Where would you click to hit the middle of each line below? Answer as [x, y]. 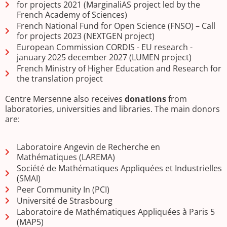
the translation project [60, 79]
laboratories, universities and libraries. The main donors [112, 109]
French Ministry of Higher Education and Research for [119, 69]
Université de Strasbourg [64, 200]
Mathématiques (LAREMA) [66, 157]
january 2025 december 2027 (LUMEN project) [104, 58]
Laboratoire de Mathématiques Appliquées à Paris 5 [116, 212]
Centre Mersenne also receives [65, 99]
